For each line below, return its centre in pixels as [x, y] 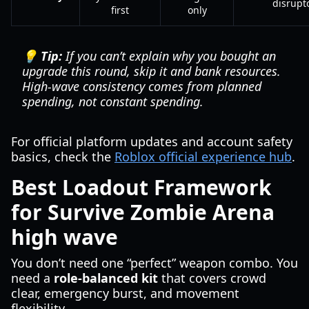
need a [32, 278]
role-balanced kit [106, 278]
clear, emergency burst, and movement [125, 293]
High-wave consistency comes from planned [142, 86]
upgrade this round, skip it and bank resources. [151, 71]
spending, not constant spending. [113, 101]
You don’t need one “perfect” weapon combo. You [154, 263]
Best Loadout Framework [141, 187]
